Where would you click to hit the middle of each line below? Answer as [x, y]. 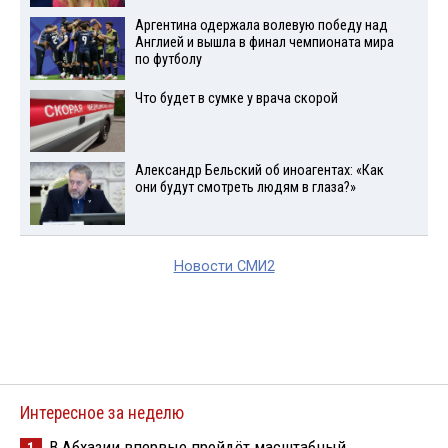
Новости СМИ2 [224, 267]
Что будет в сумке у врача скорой [236, 98]
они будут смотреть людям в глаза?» [245, 188]
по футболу [168, 59]
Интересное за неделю [102, 413]
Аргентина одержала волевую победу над [261, 25]
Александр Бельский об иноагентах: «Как [259, 171]
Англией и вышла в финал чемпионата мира [264, 42]
